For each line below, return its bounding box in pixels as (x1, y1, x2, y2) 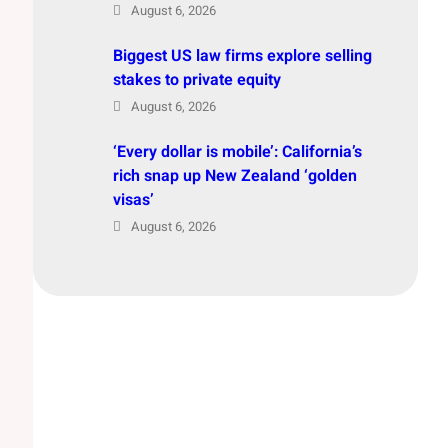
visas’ (112, 187, 154, 212)
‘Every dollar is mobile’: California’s (112, 139, 362, 164)
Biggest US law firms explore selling (112, 43, 372, 68)
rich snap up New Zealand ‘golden (112, 163, 357, 188)
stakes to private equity (112, 67, 281, 92)
